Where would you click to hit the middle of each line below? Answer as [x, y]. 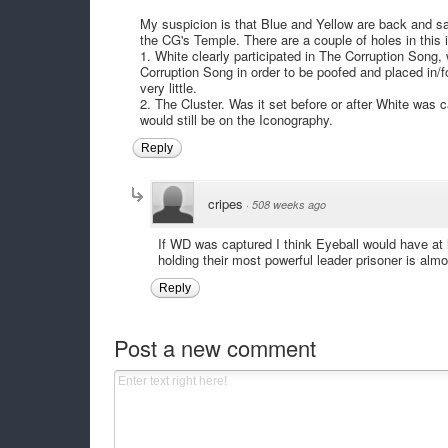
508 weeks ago [288, 204]
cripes [225, 203]
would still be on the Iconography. [236, 119]
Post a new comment [214, 347]
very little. [168, 87]
